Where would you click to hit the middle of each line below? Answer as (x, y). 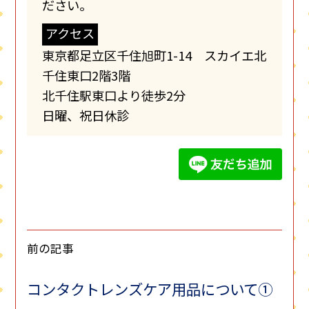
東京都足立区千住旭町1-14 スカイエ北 (154, 55)
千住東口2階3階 (86, 75)
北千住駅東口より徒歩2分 (113, 95)
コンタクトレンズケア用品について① (150, 289)
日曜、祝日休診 (85, 115)
